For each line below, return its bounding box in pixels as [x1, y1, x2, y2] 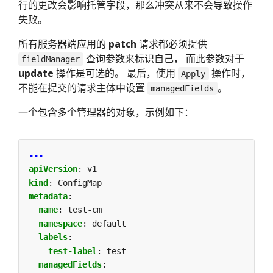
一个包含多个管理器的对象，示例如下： [18, 105, 194, 119]
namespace [38, 218, 82, 229]
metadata [29, 191, 68, 202]
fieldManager [21, 54, 80, 64]
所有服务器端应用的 [18, 37, 108, 51]
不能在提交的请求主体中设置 [18, 80, 147, 94]
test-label [48, 246, 97, 256]
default [92, 218, 126, 229]
